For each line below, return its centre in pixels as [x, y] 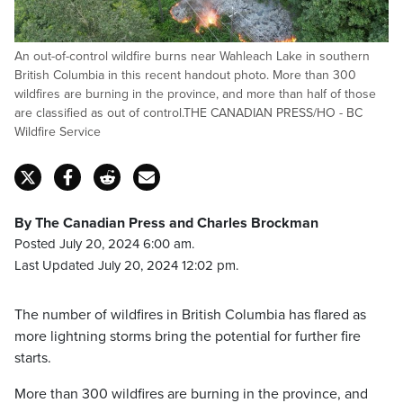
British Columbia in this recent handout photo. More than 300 [185, 75]
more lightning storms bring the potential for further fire [188, 336]
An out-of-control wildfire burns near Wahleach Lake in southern [192, 56]
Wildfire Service [58, 132]
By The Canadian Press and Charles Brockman [166, 223]
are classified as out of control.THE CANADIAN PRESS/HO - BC [188, 113]
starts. [33, 358]
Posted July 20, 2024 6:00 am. [104, 244]
